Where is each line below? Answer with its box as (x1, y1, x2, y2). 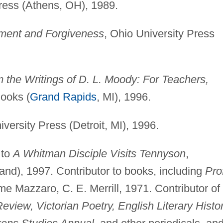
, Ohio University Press (104, 27, 215, 40)
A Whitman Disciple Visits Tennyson (12, 147, 186, 160)
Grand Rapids (29, 90, 97, 103)
